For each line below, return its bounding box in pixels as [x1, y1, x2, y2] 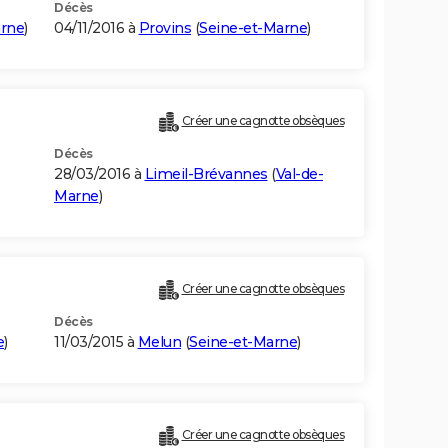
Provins [138, 19, 191, 38]
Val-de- [275, 165, 323, 184]
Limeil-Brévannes [144, 165, 268, 184]
